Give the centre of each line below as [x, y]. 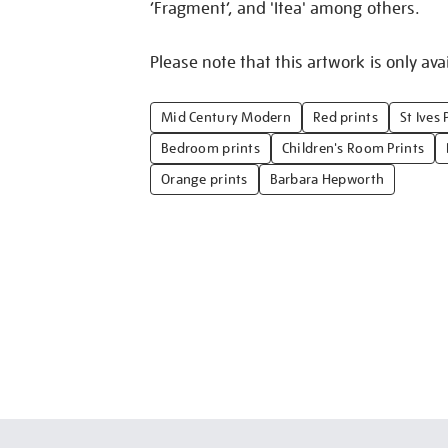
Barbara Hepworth [327, 179]
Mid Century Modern [226, 117]
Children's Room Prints [353, 148]
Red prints [345, 117]
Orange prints [204, 179]
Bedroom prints [210, 148]
